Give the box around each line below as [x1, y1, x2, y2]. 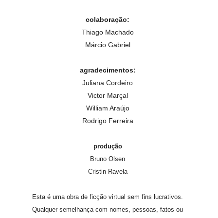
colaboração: [86, 16, 129, 24]
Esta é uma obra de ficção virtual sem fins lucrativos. [32, 193, 183, 201]
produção [93, 143, 122, 150]
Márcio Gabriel [85, 41, 130, 49]
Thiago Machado [81, 28, 134, 36]
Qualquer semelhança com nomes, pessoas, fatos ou [32, 206, 183, 214]
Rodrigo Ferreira [82, 117, 133, 125]
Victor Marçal [87, 91, 128, 100]
